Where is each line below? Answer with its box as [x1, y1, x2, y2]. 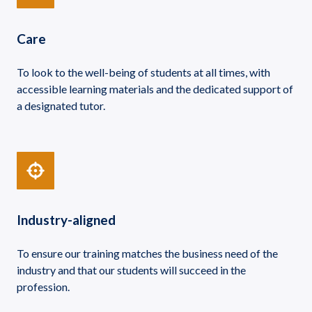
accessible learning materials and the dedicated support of [17, 81, 293, 95]
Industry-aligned [17, 211, 116, 228]
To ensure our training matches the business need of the [17, 246, 278, 260]
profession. [17, 279, 70, 293]
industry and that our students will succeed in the [17, 263, 246, 276]
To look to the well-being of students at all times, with [17, 65, 270, 79]
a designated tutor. [17, 98, 105, 112]
